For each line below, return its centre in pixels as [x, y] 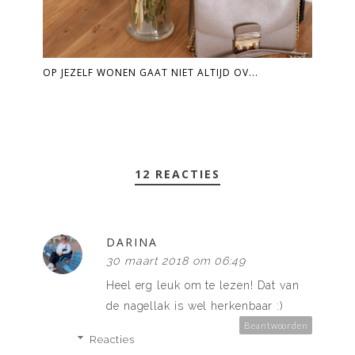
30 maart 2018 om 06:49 [176, 260]
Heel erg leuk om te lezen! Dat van [203, 285]
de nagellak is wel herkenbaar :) [195, 305]
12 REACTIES [177, 174]
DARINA [132, 242]
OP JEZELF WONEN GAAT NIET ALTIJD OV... [151, 72]
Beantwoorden [276, 325]
